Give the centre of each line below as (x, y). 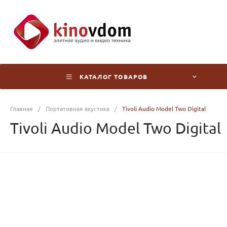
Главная (22, 109)
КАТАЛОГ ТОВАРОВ (113, 77)
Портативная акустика (78, 109)
